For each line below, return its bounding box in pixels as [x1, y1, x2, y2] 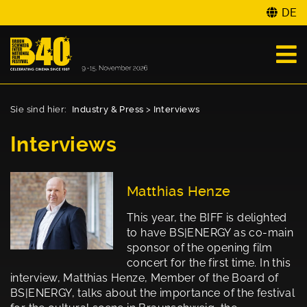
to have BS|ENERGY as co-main [127, 226, 294, 240]
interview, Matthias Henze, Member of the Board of [10, 271, 279, 285]
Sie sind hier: [10, 104, 69, 115]
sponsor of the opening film [127, 241, 273, 255]
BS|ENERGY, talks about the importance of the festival [10, 286, 295, 300]
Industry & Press [72, 104, 144, 115]
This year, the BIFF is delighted [127, 211, 287, 225]
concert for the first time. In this [127, 256, 291, 270]
